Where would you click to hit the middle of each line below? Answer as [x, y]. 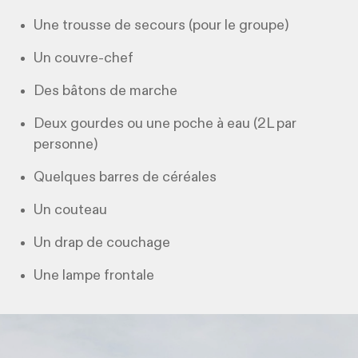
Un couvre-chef [84, 59]
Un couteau [72, 211]
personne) [66, 145]
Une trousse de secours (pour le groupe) [161, 26]
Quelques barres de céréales [125, 178]
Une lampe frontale [96, 276]
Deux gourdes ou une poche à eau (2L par [165, 124]
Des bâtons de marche [106, 91]
